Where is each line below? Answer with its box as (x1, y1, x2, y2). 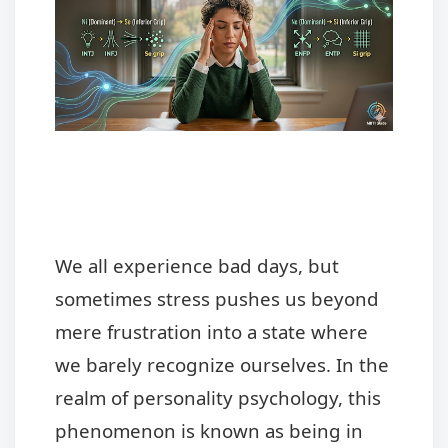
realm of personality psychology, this (55, 384, 381, 410)
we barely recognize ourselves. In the (55, 351, 389, 377)
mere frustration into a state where (55, 318, 368, 344)
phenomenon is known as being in (55, 417, 363, 443)
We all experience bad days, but (55, 252, 339, 278)
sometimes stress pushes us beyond (55, 285, 379, 311)
